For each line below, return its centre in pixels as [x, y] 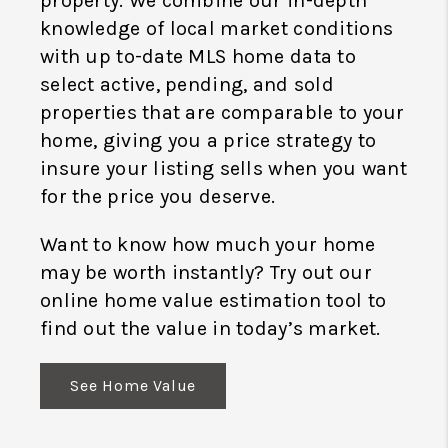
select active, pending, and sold [187, 85]
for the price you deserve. [158, 197]
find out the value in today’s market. [210, 329]
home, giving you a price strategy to [208, 141]
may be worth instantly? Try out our [206, 273]
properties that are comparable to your [222, 113]
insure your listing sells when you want [223, 169]
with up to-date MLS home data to [198, 57]
